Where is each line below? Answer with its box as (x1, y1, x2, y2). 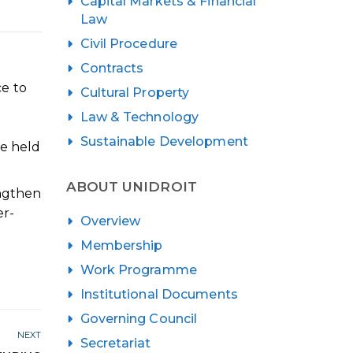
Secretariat (80, 335, 151, 351)
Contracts (80, 60, 144, 76)
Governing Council (80, 310, 198, 326)
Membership (80, 237, 163, 253)
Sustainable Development (80, 133, 248, 149)
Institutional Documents (80, 286, 238, 302)
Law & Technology (80, 109, 199, 124)
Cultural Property (80, 84, 190, 100)
